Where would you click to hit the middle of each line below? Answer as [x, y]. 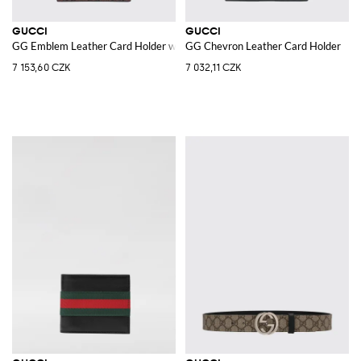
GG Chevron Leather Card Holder [263, 46]
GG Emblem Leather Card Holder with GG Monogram [136, 46]
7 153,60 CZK [41, 67]
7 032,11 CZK [213, 67]
